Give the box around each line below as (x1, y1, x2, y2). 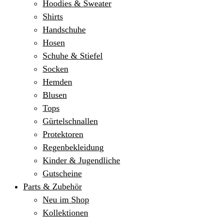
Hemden (43, 77, 72, 87)
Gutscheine (43, 169, 82, 178)
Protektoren (43, 129, 83, 139)
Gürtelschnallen (43, 116, 98, 126)
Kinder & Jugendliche (43, 155, 120, 165)
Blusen (43, 90, 67, 100)
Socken (43, 64, 68, 74)
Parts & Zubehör (23, 182, 82, 191)
